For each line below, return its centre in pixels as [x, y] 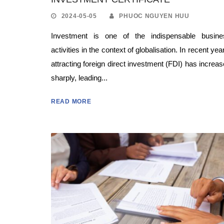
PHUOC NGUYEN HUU [154, 16]
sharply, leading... [79, 77]
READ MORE [71, 101]
